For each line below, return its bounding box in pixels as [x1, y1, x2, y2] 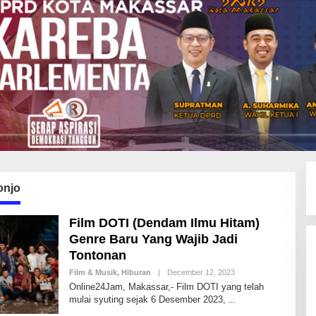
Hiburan [121, 267, 151, 276]
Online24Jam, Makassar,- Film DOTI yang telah [68, 281, 264, 292]
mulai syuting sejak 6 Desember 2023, [68, 293, 229, 305]
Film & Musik [68, 267, 117, 276]
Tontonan [68, 248, 126, 262]
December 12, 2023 [166, 267, 235, 276]
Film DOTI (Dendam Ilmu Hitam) [68, 215, 260, 230]
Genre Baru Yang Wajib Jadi [68, 231, 238, 246]
